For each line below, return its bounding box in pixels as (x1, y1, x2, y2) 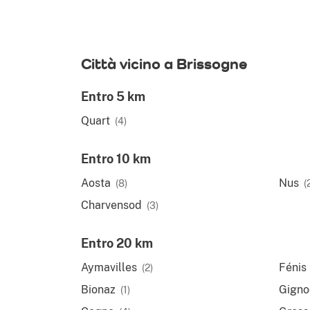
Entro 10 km (81, 152, 151, 166)
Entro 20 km (81, 236, 153, 250)
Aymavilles (81, 261, 137, 274)
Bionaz (81, 283, 116, 296)
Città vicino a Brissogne (81, 55, 247, 73)
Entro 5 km (81, 89, 145, 104)
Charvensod (81, 199, 142, 212)
